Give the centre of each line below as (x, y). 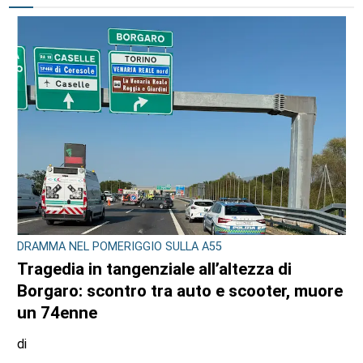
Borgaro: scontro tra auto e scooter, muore (180, 290)
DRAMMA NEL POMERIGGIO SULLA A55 (120, 246)
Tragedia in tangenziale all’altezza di (155, 269)
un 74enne (58, 312)
